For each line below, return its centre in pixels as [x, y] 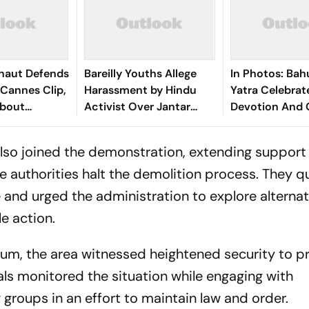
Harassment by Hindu [140, 90]
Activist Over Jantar [137, 107]
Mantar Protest [124, 123]
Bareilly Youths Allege [140, 73]
